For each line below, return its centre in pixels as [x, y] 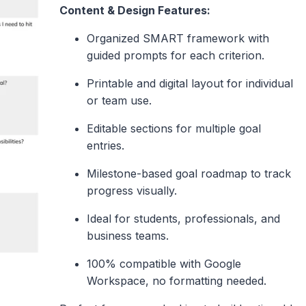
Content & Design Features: [135, 10]
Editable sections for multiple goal [173, 128]
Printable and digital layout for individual [190, 83]
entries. [105, 145]
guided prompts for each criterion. [175, 55]
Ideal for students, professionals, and [183, 218]
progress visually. [131, 190]
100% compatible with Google [164, 263]
